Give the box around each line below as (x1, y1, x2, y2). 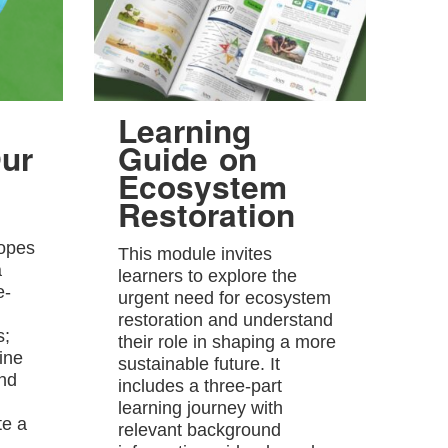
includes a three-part (118, 376, 283, 397)
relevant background (118, 420, 282, 441)
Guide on (118, 135, 258, 182)
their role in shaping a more (118, 332, 337, 353)
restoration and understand (118, 310, 334, 331)
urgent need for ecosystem (118, 288, 332, 309)
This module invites (118, 244, 273, 265)
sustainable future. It (118, 354, 281, 375)
